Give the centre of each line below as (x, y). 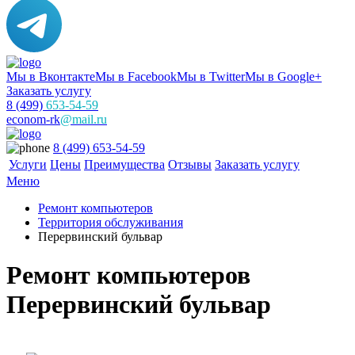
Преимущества (124, 164)
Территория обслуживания (111, 222)
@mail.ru (84, 119)
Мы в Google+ (283, 76)
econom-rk (33, 119)
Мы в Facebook (136, 76)
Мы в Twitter (211, 76)
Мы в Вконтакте (51, 76)
